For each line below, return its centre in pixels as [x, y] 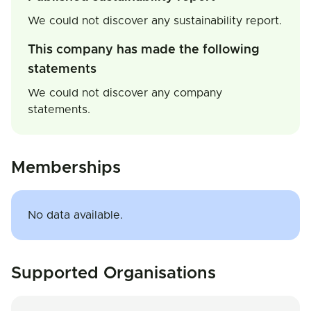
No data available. [75, 215]
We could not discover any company [125, 93]
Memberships [66, 168]
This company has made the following [144, 50]
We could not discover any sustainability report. [155, 21]
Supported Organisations [114, 274]
